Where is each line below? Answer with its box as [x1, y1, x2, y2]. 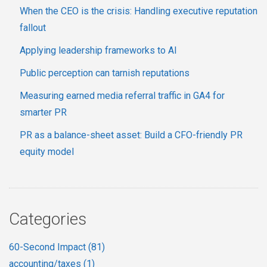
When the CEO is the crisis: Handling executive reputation [20, 5, 257, 17]
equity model [20, 146, 74, 158]
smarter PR [20, 107, 67, 119]
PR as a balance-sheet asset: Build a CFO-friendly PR [20, 129, 243, 141]
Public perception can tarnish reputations [20, 67, 190, 79]
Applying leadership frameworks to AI [20, 45, 177, 57]
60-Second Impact [9, 241, 88, 253]
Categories [9, 209, 86, 229]
